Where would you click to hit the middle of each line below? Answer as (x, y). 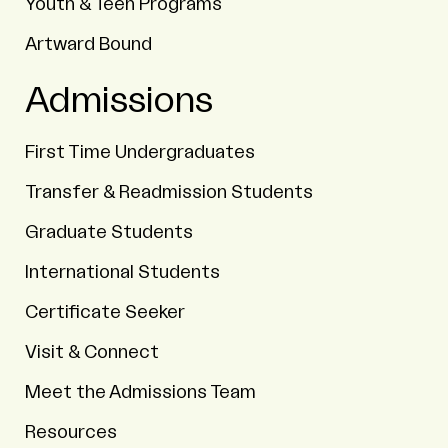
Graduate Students (109, 232)
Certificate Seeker (105, 312)
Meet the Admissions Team (140, 392)
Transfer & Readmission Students (169, 192)
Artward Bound (88, 44)
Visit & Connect (92, 352)
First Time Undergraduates (140, 152)
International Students (122, 272)
